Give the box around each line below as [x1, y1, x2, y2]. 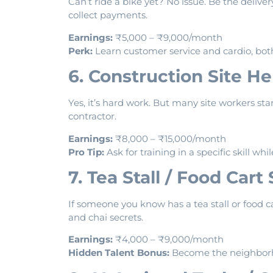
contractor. [68, 110, 116, 122]
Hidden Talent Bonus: [68, 247, 169, 259]
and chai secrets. [68, 211, 143, 224]
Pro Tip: [68, 146, 104, 158]
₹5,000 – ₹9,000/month [113, 31, 222, 43]
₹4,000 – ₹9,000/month [113, 233, 224, 246]
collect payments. [68, 9, 147, 21]
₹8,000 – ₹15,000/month [113, 132, 226, 144]
